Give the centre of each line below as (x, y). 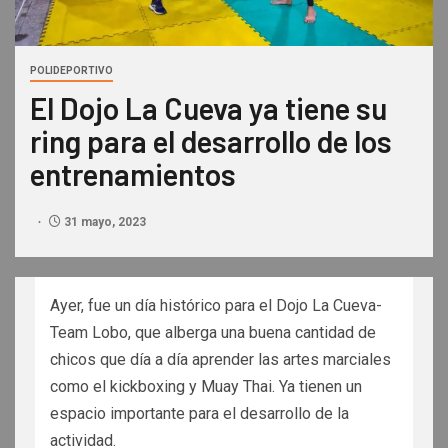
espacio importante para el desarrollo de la (199, 414)
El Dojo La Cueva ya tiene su (208, 108)
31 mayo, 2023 (103, 222)
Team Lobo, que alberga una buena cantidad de (213, 333)
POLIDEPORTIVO (71, 71)
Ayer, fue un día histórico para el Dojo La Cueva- (216, 306)
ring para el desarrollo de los (211, 141)
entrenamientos (133, 174)
